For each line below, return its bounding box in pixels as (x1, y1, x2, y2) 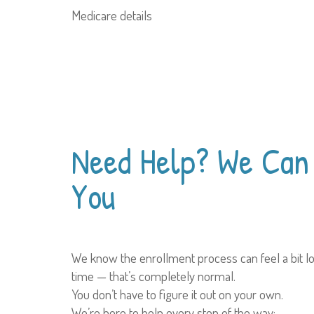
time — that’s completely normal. (71, 267, 235, 285)
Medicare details (71, 6, 152, 24)
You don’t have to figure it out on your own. (71, 285, 283, 303)
